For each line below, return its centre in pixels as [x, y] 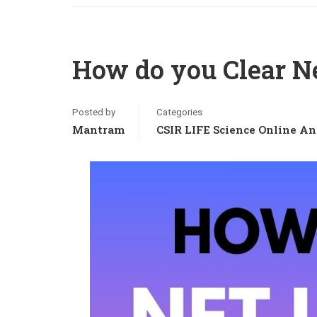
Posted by [94, 112]
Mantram [98, 129]
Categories [179, 112]
